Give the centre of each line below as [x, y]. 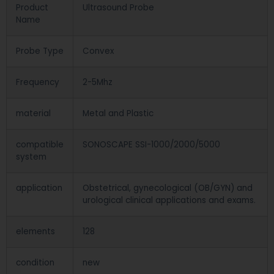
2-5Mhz [98, 83]
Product [32, 8]
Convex [98, 51]
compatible [40, 145]
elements [35, 232]
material [33, 114]
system [31, 157]
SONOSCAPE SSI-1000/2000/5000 [151, 145]
